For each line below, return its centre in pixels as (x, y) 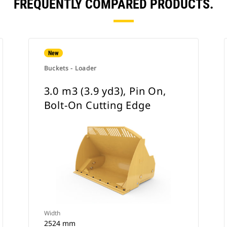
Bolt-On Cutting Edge (97, 105)
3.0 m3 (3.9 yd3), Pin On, (105, 91)
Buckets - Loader (70, 68)
